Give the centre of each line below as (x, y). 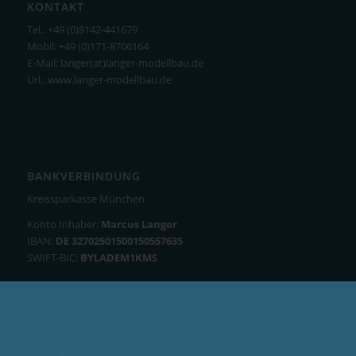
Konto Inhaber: (64, 224)
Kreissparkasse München (85, 199)
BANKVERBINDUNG (83, 176)
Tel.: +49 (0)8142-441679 (82, 30)
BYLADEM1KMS (118, 258)
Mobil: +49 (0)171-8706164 (87, 46)
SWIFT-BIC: (53, 258)
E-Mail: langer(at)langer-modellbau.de (115, 63)
